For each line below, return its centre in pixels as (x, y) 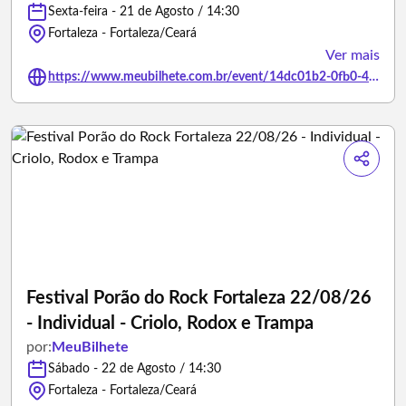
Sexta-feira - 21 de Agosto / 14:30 (144, 12)
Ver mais (353, 55)
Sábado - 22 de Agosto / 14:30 (135, 369)
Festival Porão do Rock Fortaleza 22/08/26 (199, 298)
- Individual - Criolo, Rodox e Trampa (170, 324)
